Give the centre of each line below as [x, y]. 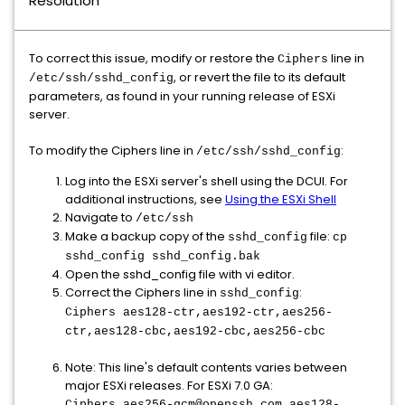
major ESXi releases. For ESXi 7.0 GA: [169, 386]
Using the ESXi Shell [281, 199]
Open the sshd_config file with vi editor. [180, 274]
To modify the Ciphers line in [113, 151]
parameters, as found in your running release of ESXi [182, 96]
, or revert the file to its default [259, 77]
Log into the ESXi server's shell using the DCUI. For [207, 181]
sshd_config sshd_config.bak [163, 256]
